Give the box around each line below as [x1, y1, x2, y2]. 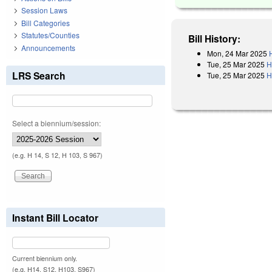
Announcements [21, 42, 75, 53]
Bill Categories [21, 17, 70, 28]
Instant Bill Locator [12, 210, 98, 225]
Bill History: [188, 31, 241, 46]
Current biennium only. [12, 253, 77, 263]
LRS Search [12, 68, 66, 83]
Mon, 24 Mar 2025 [207, 47, 268, 58]
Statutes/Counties [21, 30, 80, 41]
